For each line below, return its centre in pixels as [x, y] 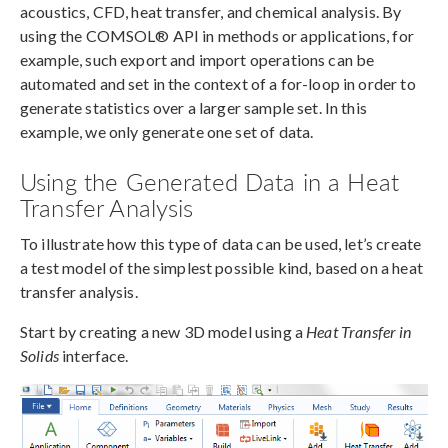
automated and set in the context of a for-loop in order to [218, 83]
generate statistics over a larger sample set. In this [193, 107]
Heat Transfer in [359, 331]
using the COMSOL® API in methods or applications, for [217, 35]
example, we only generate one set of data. [167, 131]
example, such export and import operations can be [197, 59]
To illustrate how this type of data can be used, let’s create [221, 243]
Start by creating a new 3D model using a [163, 331]
